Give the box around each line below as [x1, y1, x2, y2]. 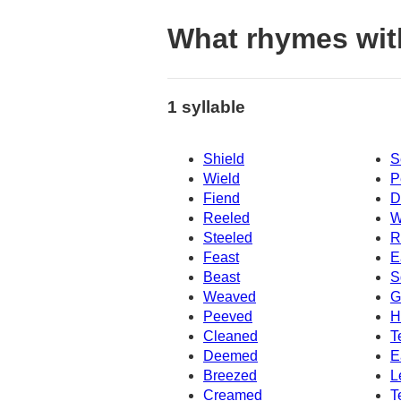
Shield [203, 151, 244, 167]
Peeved [203, 309, 252, 325]
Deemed [203, 348, 258, 364]
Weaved [203, 289, 256, 305]
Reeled [203, 210, 250, 226]
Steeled [203, 230, 252, 246]
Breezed [203, 368, 257, 384]
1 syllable [167, 97, 245, 116]
